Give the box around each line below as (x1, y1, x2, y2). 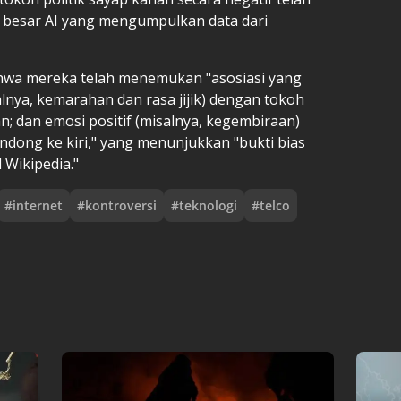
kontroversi (85, 196, 157, 214)
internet (13, 196, 63, 214)
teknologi (179, 196, 237, 214)
